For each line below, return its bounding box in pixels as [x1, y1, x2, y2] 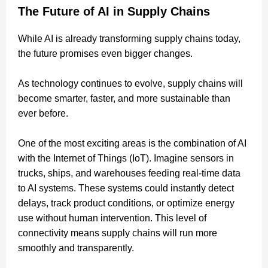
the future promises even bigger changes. [18, 48, 195, 59]
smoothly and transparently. [18, 242, 134, 253]
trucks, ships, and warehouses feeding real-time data [18, 167, 240, 178]
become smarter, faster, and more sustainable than [18, 93, 230, 103]
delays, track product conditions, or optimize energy [18, 197, 234, 208]
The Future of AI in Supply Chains [18, 4, 210, 18]
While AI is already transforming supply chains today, [18, 33, 240, 44]
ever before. [18, 108, 68, 118]
